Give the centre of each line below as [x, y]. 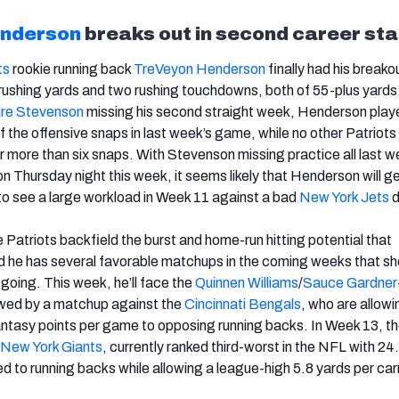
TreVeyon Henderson [199, 69]
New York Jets [344, 197]
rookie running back [72, 69]
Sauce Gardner [350, 282]
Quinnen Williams [247, 282]
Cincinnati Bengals [243, 304]
